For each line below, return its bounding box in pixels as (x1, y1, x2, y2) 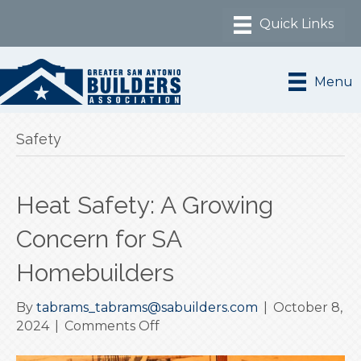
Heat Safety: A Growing (16, 190, 273, 219)
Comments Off (64, 317, 160, 334)
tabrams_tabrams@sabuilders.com (36, 299, 258, 315)
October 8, (273, 299, 342, 315)
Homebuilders (16, 258, 174, 287)
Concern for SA (16, 224, 181, 253)
